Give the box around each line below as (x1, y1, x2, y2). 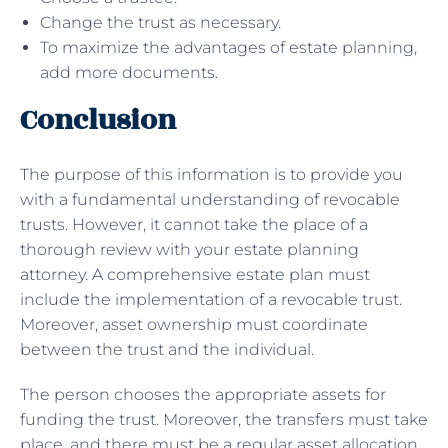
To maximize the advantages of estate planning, (40, 37, 417, 57)
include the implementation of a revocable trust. (20, 289, 402, 309)
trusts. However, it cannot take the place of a (20, 214, 368, 234)
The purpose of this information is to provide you (20, 164, 403, 184)
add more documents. (40, 62, 222, 82)
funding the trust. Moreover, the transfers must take (20, 409, 428, 429)
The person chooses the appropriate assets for (20, 384, 386, 404)
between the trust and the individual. (20, 339, 314, 359)
